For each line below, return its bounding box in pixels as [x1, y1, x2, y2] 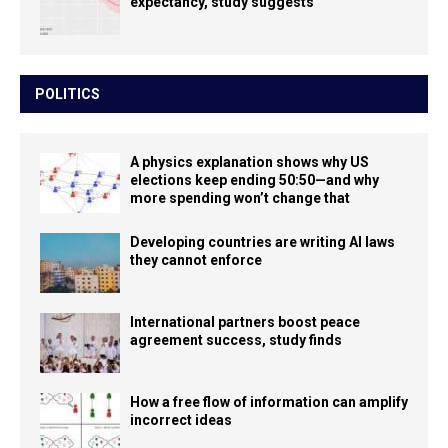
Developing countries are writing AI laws [130, 234, 395, 251]
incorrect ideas [130, 412, 232, 429]
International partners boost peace [130, 314, 360, 331]
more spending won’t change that [130, 190, 350, 207]
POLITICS [35, 86, 100, 103]
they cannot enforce [130, 252, 262, 269]
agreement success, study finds [130, 332, 342, 349]
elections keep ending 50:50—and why [130, 172, 379, 189]
